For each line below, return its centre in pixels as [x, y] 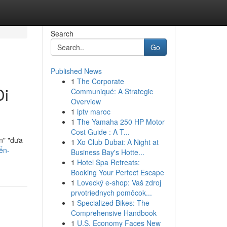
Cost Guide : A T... [100, 132]
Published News [76, 71]
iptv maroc [93, 111]
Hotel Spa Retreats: [108, 162]
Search [62, 33]
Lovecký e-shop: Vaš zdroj [119, 182]
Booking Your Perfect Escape [117, 172]
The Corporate [100, 81]
